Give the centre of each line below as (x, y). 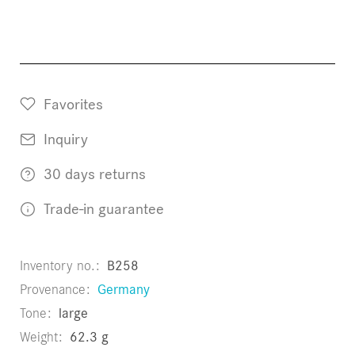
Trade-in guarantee (102, 208)
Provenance (55, 289)
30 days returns (93, 174)
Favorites (73, 104)
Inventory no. (59, 265)
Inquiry (64, 139)
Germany (124, 289)
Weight (41, 337)
